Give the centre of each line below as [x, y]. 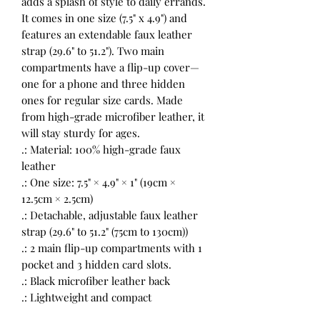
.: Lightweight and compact [86, 297]
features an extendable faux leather [107, 35]
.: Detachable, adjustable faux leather [110, 215]
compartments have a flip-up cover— [110, 67]
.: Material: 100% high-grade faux [101, 150]
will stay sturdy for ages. [81, 133]
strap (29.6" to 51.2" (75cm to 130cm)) [105, 232]
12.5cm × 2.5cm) [57, 199]
